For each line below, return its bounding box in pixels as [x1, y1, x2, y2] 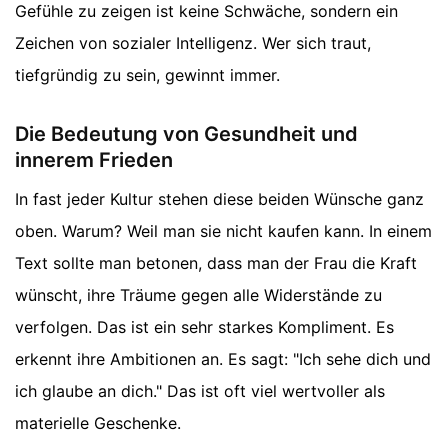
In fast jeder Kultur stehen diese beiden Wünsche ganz [15, 189, 424, 210]
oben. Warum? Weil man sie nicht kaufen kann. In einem [15, 221, 432, 242]
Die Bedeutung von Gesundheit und [15, 122, 358, 147]
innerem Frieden [15, 148, 173, 173]
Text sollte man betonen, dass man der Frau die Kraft [15, 253, 417, 274]
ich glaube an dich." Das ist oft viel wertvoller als [15, 381, 385, 402]
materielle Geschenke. [15, 413, 181, 434]
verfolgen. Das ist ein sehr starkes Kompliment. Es [15, 317, 394, 338]
